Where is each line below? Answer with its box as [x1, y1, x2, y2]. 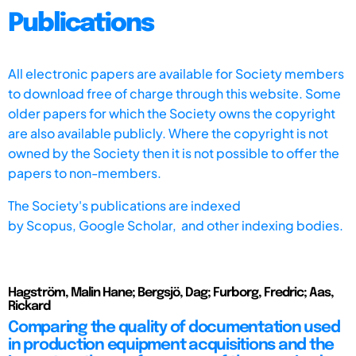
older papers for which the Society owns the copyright [8, 104, 335, 122]
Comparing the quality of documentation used [8, 319, 340, 336]
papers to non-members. [8, 164, 161, 181]
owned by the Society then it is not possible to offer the [8, 144, 339, 161]
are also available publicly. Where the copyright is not [8, 124, 328, 141]
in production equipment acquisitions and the [8, 336, 334, 354]
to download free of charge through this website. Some [8, 84, 341, 102]
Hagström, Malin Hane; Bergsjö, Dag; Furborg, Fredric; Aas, [8, 285, 334, 300]
